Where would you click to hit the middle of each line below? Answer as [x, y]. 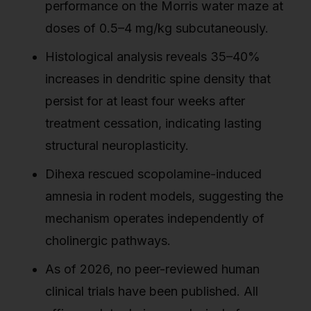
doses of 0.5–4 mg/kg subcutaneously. [157, 28]
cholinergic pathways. [108, 240]
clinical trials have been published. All [152, 291]
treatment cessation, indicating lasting [153, 123]
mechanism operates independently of [155, 218]
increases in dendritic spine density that [158, 78]
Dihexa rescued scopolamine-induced [153, 174]
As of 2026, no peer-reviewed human [152, 269]
